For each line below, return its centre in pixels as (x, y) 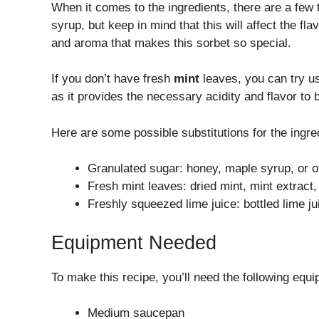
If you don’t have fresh (113, 79)
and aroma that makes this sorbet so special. (171, 43)
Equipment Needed (134, 242)
